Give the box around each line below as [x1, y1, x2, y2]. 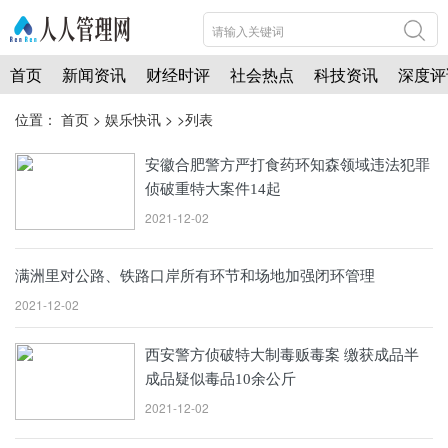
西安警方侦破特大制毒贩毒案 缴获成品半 [145, 347, 419, 363]
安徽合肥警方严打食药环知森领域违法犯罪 [145, 157, 430, 173]
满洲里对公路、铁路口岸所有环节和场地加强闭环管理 [15, 268, 375, 284]
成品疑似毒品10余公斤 [145, 371, 296, 387]
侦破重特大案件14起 [145, 181, 281, 197]
